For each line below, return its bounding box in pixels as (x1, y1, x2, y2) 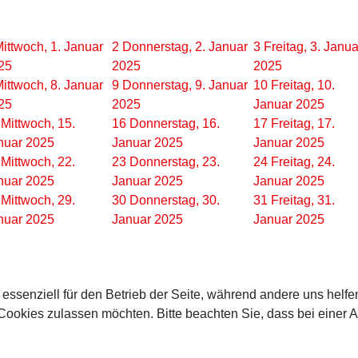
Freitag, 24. (271, 155, 335, 169)
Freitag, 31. (271, 193, 335, 207)
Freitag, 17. (271, 117, 335, 130)
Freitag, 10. (271, 78, 335, 92)
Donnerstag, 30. (129, 193, 220, 207)
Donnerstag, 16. (129, 117, 220, 130)
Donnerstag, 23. (129, 155, 220, 169)
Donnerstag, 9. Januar (122, 78, 248, 92)
